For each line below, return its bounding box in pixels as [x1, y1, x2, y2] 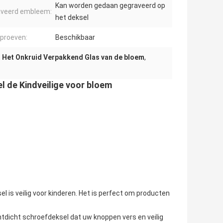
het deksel [55, 13, 89, 22]
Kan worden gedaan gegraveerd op [55, 1, 165, 10]
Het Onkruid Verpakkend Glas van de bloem [2, 53, 144, 62]
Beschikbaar [55, 33, 95, 42]
